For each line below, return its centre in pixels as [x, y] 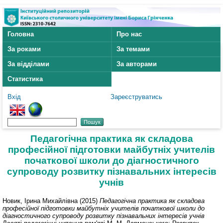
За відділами [28, 64]
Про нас [129, 34]
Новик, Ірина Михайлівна [40, 201]
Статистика [25, 79]
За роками [24, 49]
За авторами [137, 64]
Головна [21, 34]
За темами [133, 49]
